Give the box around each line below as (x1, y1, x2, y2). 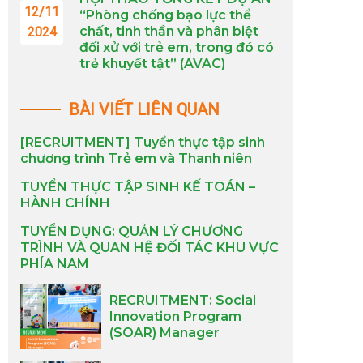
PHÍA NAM (20, 256, 89, 271)
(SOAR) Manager (109, 325, 220, 340)
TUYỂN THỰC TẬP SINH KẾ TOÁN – (20, 179, 255, 194)
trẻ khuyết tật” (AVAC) (79, 56, 225, 71)
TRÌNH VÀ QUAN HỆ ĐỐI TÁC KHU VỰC (20, 240, 279, 255)
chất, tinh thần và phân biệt (79, 23, 258, 39)
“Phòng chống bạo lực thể (79, 7, 251, 23)
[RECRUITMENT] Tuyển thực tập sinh (20, 135, 265, 150)
